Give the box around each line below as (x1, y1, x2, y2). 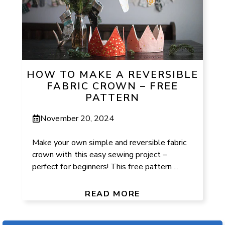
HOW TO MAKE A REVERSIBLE (27, 67, 198, 81)
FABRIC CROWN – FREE (46, 79, 179, 93)
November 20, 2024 (40, 113, 115, 124)
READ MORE (85, 188, 140, 199)
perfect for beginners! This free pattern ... (32, 161, 179, 172)
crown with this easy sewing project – (32, 149, 167, 160)
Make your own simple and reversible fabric (32, 137, 187, 148)
